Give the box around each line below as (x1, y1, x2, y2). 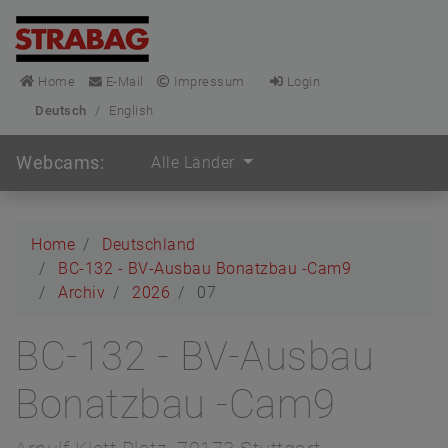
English (109, 103, 154, 118)
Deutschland (102, 235, 196, 254)
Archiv (58, 283, 105, 302)
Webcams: (16, 152, 104, 173)
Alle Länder (151, 153, 239, 172)
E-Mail (102, 74, 144, 89)
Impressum (170, 74, 245, 89)
